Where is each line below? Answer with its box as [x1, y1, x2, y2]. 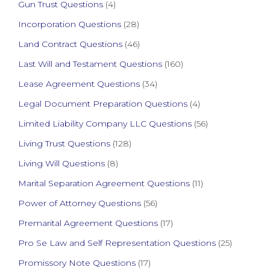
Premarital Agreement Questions [18, 218, 158, 229]
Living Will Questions [18, 158, 105, 169]
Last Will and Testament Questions [18, 58, 162, 70]
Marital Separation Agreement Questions [18, 178, 190, 189]
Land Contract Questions [18, 39, 122, 50]
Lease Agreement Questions [18, 78, 140, 90]
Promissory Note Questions [18, 257, 136, 269]
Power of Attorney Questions [18, 198, 141, 209]
